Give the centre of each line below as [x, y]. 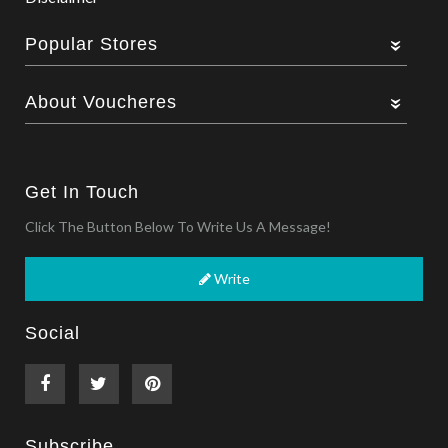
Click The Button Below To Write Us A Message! [178, 227]
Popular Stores [92, 44]
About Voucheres [101, 102]
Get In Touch [82, 192]
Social [53, 333]
